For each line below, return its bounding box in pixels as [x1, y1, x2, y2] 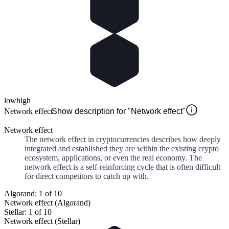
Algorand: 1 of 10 [4, 189, 62, 198]
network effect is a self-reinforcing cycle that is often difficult [25, 163, 220, 172]
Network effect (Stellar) [4, 217, 80, 226]
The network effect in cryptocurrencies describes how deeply [25, 135, 221, 144]
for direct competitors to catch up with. [25, 172, 149, 181]
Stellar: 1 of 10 [4, 208, 52, 217]
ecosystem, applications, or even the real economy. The [25, 153, 202, 163]
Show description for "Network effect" [52, 107, 186, 116]
